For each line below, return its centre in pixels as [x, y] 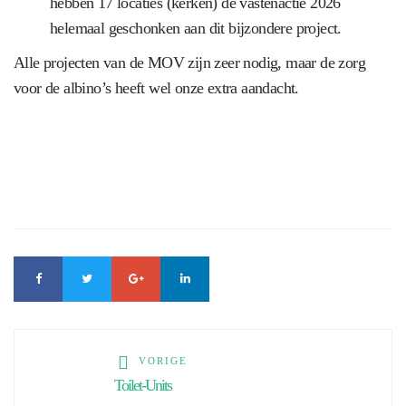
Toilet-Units [143, 385]
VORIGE [161, 361]
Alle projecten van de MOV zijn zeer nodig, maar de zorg [189, 63]
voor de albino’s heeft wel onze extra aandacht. [156, 88]
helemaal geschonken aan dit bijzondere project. [196, 29]
